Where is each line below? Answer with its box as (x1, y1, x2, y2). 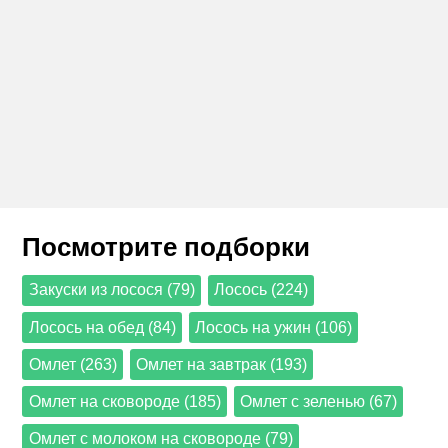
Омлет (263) (28, 355, 117, 373)
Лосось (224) (213, 281, 308, 299)
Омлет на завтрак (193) (135, 355, 307, 373)
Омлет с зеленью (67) (239, 392, 397, 410)
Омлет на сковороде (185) (28, 392, 221, 410)
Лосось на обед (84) (28, 318, 176, 336)
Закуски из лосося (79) (28, 281, 195, 299)
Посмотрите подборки (22, 233, 311, 262)
